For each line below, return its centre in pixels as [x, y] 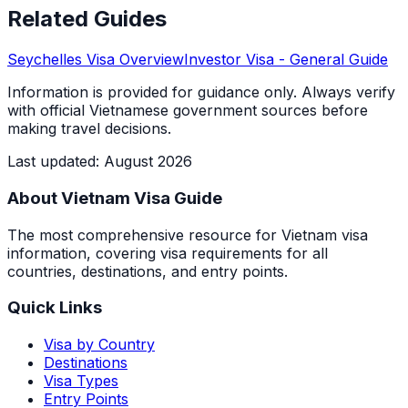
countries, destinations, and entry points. [148, 271]
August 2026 [148, 162]
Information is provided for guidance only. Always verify [201, 92]
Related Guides [87, 19]
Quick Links [55, 308]
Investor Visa [229, 60]
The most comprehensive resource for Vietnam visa [188, 235]
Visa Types [81, 381]
